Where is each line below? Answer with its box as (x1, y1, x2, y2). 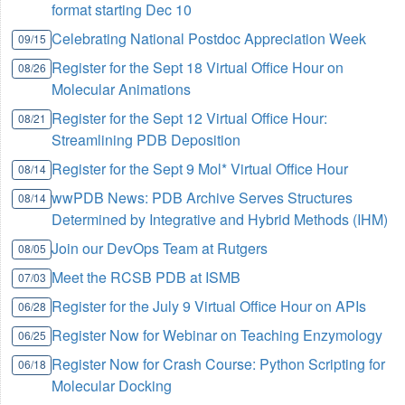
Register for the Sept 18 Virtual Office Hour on (52, 57, 344, 79)
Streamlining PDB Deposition (52, 129, 241, 151)
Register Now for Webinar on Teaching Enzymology (52, 325, 383, 346)
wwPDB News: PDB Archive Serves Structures (52, 187, 353, 209)
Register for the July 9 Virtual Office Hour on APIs (52, 296, 367, 317)
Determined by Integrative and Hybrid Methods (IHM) (52, 209, 389, 231)
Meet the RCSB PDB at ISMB (52, 267, 241, 288)
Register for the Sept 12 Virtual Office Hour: (52, 108, 328, 129)
